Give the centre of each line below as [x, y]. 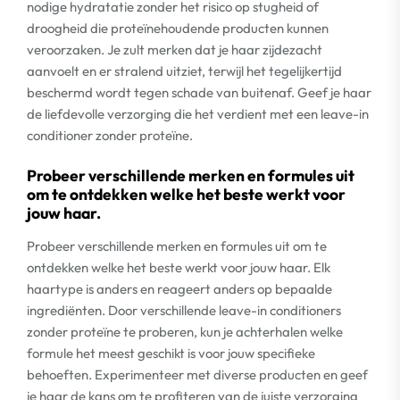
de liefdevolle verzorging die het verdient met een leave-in [198, 113]
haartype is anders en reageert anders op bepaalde [179, 289]
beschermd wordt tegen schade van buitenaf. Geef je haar [199, 92]
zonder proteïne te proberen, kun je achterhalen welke [185, 332]
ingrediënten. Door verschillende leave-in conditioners [184, 310]
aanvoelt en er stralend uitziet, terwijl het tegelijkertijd [184, 71]
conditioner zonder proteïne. [110, 135]
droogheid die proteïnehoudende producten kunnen [178, 28]
